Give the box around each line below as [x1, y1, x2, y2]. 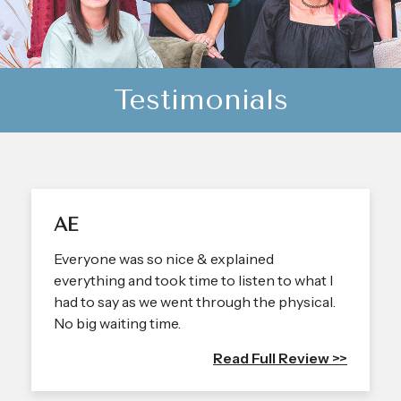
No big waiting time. [54, 313, 181, 332]
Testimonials [113, 82, 288, 116]
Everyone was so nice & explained [54, 249, 274, 268]
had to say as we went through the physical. [54, 292, 336, 311]
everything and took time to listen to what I [54, 270, 333, 289]
